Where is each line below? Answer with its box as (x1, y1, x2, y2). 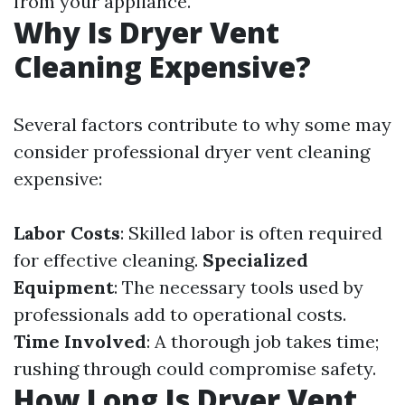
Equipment (14, 276, 114, 299)
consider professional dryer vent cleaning (14, 140, 370, 164)
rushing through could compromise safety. (14, 357, 376, 381)
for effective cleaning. (14, 249, 202, 272)
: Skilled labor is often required (120, 221, 382, 245)
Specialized (202, 249, 308, 272)
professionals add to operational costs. (14, 303, 346, 326)
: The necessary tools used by (114, 276, 363, 299)
